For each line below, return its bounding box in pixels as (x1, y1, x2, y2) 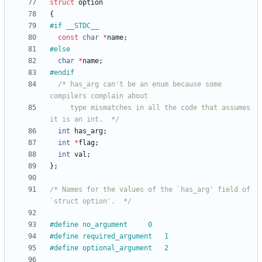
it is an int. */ (50, 115, 119, 124)
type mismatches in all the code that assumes (50, 104, 70, 112)
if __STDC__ (66, 22, 99, 30)
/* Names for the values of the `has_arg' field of (50, 185, 250, 194)
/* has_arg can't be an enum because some (58, 80, 222, 89)
